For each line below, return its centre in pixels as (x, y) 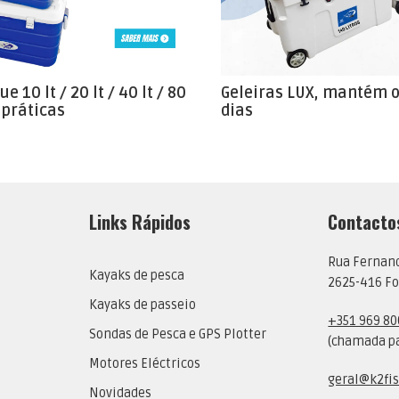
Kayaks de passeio (142, 305)
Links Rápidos (139, 222)
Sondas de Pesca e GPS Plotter (177, 335)
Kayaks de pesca (136, 276)
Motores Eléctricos (144, 364)
